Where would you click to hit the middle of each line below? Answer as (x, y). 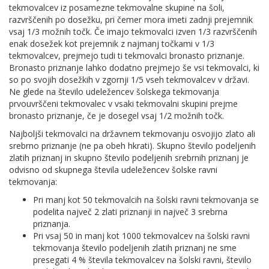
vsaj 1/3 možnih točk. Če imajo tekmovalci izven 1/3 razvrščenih (133, 32)
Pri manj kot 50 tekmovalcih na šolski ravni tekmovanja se (146, 200)
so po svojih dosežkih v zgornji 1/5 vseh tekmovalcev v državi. (129, 80)
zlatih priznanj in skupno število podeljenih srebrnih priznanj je (129, 158)
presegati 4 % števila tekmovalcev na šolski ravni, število (142, 260)
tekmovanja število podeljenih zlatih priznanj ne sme (135, 248)
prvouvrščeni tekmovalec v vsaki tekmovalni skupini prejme (123, 104)
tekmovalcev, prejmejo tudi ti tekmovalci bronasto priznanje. (127, 56)
